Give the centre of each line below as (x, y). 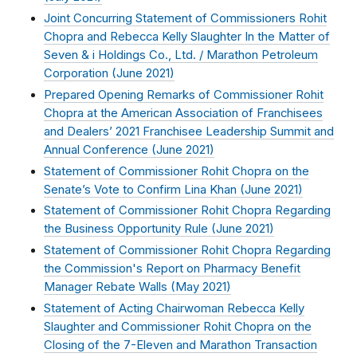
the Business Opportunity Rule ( (130, 229)
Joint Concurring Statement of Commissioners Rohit (185, 19)
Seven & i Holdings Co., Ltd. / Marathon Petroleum (181, 55)
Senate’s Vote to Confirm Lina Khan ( (144, 189)
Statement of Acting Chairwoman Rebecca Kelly (174, 308)
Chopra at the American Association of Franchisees (183, 113)
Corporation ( (80, 74)
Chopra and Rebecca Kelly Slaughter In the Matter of (187, 37)
